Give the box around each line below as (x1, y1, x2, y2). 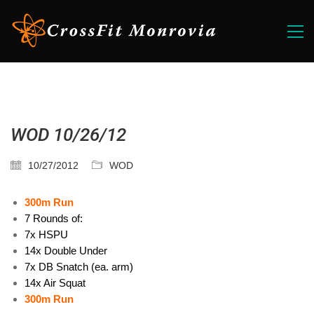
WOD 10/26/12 (11, 124, 126, 145)
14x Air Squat (25, 277, 86, 289)
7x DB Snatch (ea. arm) (25, 261, 133, 273)
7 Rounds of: (25, 212, 83, 224)
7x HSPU (25, 228, 68, 240)
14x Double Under (25, 245, 107, 257)
